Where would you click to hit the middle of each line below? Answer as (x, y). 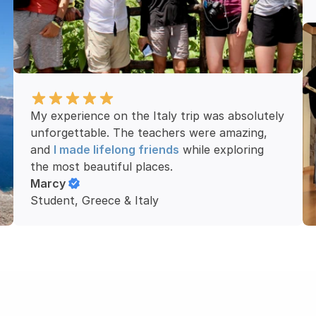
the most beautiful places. (102, 166)
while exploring (222, 150)
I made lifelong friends (117, 150)
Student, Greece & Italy (95, 200)
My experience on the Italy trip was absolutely (158, 116)
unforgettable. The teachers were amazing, (149, 133)
